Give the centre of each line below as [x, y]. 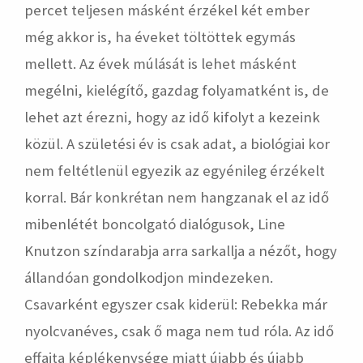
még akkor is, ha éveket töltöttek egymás [160, 36]
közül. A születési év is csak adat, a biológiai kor [177, 143]
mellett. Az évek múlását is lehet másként [160, 63]
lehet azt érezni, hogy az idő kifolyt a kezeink [172, 117]
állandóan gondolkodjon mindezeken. [149, 277]
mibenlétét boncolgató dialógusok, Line [155, 224]
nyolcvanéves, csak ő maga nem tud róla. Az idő [179, 331]
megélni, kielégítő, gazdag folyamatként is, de [177, 90]
